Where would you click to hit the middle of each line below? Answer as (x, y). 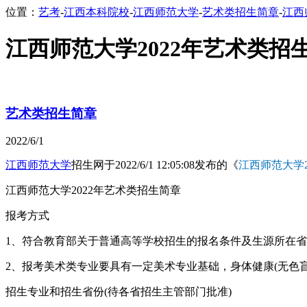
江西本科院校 (97, 12)
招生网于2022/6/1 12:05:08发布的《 (155, 165)
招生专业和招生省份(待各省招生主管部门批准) (119, 292)
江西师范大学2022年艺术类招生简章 (93, 191)
